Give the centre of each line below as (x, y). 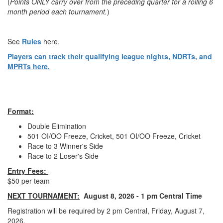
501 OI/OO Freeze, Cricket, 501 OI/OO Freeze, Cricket (114, 136)
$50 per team (29, 181)
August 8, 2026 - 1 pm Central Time (143, 196)
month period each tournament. (57, 12)
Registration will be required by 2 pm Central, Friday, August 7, (106, 211)
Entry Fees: (28, 171)
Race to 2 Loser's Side (63, 156)
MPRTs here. (29, 66)
